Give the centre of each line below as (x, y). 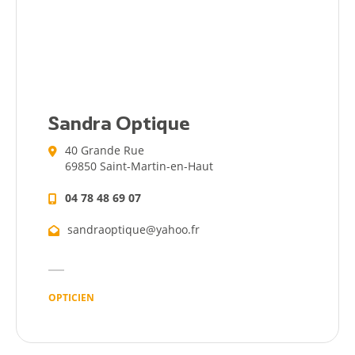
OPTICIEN (71, 298)
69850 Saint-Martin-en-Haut (139, 166)
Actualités (177, 34)
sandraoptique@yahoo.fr (134, 230)
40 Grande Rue (105, 151)
